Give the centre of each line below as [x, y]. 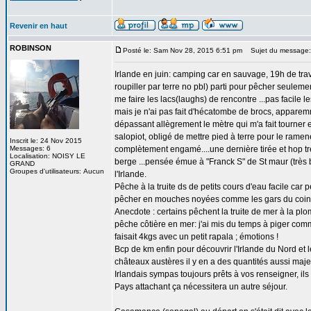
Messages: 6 [30, 148]
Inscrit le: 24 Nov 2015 [46, 141]
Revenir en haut [39, 26]
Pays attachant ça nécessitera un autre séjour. [201, 287]
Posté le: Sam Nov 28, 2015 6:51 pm [183, 50]
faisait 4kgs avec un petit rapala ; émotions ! [196, 237]
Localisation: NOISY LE [48, 156]
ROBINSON [31, 48]
